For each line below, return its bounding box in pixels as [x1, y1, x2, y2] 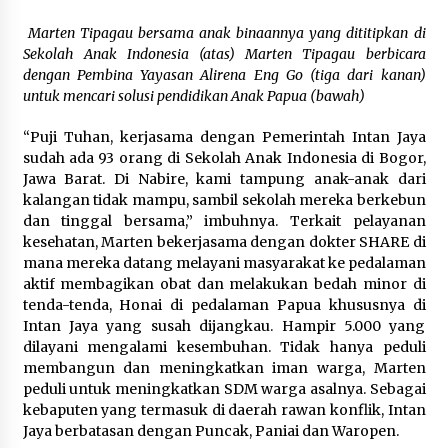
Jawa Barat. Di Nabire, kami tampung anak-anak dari [22, 170, 426, 189]
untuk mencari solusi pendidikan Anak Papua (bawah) [22, 87, 365, 106]
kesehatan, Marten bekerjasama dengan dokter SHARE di [22, 233, 426, 252]
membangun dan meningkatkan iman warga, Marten [22, 359, 426, 378]
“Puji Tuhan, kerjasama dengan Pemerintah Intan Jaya [22, 128, 426, 147]
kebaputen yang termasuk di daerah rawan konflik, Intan [22, 401, 426, 420]
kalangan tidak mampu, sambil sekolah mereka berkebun [22, 191, 426, 210]
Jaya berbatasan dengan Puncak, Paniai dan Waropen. [22, 422, 399, 441]
